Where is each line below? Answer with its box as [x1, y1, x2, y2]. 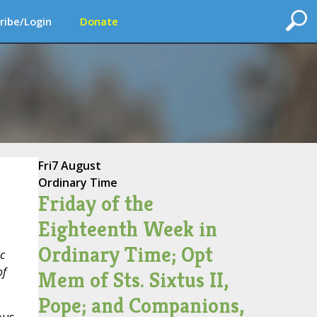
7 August [51, 158, 101, 173]
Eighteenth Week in [38, 216, 217, 243]
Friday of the [38, 190, 154, 217]
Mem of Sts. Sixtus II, [38, 267, 229, 294]
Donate [80, 14, 118, 28]
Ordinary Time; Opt [38, 241, 213, 268]
